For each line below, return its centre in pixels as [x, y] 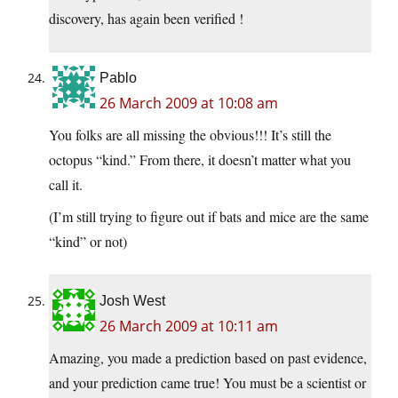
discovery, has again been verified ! [146, 19]
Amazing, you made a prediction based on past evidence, [208, 358]
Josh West [132, 301]
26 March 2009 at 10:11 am [189, 326]
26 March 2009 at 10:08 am [189, 103]
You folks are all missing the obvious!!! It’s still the [190, 135]
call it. [66, 185]
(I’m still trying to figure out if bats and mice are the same [209, 217]
